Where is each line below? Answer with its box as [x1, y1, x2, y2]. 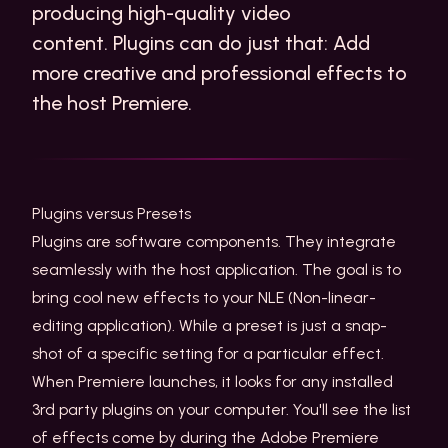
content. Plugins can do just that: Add [32, 31, 370, 55]
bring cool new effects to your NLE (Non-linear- [32, 288, 376, 307]
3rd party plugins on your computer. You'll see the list [32, 400, 411, 419]
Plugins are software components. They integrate [32, 232, 396, 251]
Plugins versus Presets [32, 204, 191, 223]
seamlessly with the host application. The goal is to [32, 260, 401, 279]
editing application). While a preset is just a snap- [32, 316, 387, 335]
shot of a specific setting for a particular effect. [32, 344, 384, 363]
